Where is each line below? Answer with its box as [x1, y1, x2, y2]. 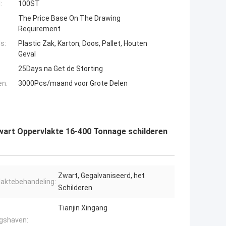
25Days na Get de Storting [18, 65, 103, 73]
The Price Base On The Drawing [18, 14, 121, 23]
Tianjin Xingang [58, 204, 107, 212]
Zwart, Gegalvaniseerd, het [58, 172, 145, 180]
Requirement [18, 25, 61, 33]
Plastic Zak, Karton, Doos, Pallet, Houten [18, 39, 147, 48]
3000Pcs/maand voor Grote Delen [18, 79, 128, 88]
